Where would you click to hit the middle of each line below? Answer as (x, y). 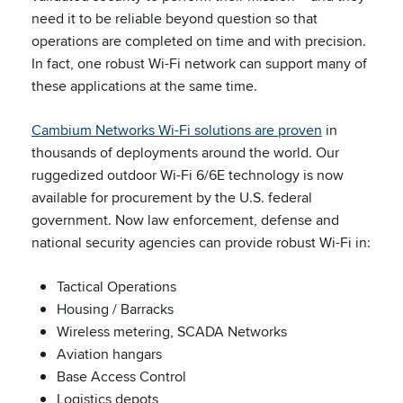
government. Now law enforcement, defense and (185, 220)
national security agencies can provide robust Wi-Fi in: (201, 242)
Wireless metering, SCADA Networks (172, 331)
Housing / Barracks (115, 309)
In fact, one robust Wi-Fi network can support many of (199, 63)
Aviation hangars (109, 354)
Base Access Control (121, 376)
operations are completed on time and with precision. (199, 41)
